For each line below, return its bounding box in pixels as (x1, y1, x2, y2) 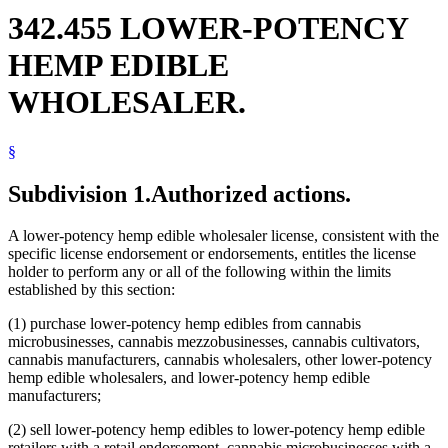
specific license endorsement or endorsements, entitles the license (8, 245, 416, 263)
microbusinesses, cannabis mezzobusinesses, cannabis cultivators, (8, 333, 420, 351)
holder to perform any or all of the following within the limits (8, 263, 391, 281)
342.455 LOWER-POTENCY (8, 10, 408, 47)
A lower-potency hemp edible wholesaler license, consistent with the (8, 227, 439, 245)
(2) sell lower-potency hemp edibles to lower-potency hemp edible (8, 421, 425, 439)
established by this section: (8, 281, 175, 299)
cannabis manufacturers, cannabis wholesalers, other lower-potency (8, 351, 432, 369)
